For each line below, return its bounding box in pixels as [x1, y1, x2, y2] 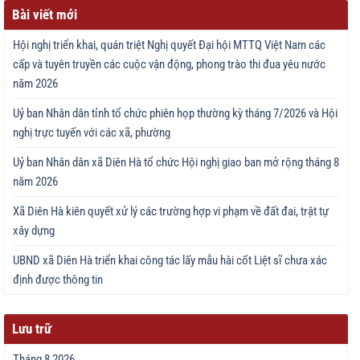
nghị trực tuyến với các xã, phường [13, 125, 170, 140]
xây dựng [13, 223, 55, 238]
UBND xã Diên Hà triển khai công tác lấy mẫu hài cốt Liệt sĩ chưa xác [13, 252, 327, 268]
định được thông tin [13, 272, 103, 287]
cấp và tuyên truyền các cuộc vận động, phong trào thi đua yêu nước [13, 56, 325, 72]
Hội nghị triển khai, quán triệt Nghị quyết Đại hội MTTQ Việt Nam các [13, 37, 325, 52]
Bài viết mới [12, 6, 77, 22]
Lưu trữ [12, 320, 51, 337]
